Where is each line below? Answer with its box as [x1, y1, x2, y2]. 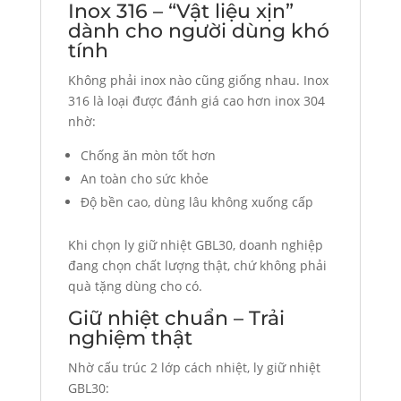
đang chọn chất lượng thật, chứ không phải [67, 256, 327, 274]
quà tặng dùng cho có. [67, 277, 202, 294]
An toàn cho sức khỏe [80, 169, 209, 187]
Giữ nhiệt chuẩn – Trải [67, 305, 285, 330]
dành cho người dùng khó [67, 18, 329, 43]
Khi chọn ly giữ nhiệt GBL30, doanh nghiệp [67, 235, 323, 253]
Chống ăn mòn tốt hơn [80, 146, 216, 164]
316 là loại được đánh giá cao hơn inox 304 [67, 91, 325, 109]
